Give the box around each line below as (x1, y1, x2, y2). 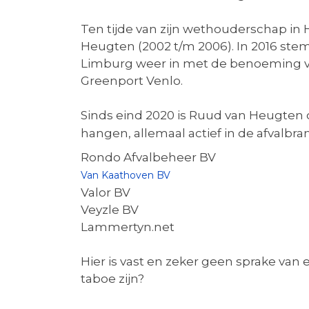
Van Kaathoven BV (81, 169, 170, 181)
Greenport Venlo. (81, 74, 183, 88)
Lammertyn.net (81, 220, 175, 234)
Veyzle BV (81, 203, 139, 217)
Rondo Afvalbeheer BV (81, 150, 216, 164)
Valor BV (81, 186, 130, 199)
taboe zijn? (81, 272, 144, 286)
